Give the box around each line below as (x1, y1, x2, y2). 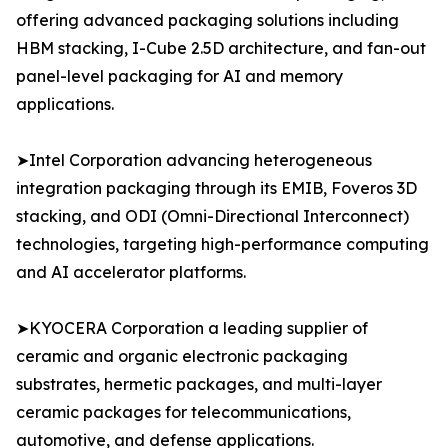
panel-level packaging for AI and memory (16, 66, 343, 87)
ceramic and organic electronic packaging (16, 346, 348, 367)
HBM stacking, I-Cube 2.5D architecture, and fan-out (16, 38, 426, 59)
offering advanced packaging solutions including (16, 10, 399, 31)
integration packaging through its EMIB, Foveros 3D (16, 178, 417, 199)
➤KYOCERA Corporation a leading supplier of (16, 318, 368, 339)
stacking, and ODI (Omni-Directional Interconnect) (16, 206, 409, 227)
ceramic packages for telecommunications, (16, 402, 351, 423)
